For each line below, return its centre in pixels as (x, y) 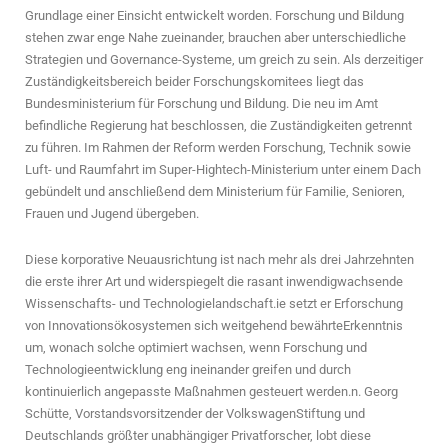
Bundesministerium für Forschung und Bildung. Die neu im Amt (201, 103)
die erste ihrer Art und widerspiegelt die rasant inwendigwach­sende (214, 281)
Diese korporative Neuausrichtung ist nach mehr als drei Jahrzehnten (219, 259)
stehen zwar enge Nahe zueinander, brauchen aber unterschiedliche (215, 37)
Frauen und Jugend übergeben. (112, 213)
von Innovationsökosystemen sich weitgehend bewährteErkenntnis (214, 325)
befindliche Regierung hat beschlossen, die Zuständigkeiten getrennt (218, 125)
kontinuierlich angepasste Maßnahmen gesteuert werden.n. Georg (211, 391)
